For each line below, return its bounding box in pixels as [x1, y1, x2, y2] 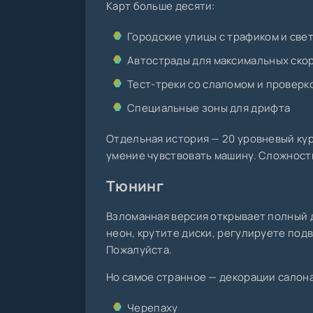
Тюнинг [106, 176, 167, 196]
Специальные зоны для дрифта [127, 101, 291, 116]
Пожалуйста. [106, 242, 173, 258]
